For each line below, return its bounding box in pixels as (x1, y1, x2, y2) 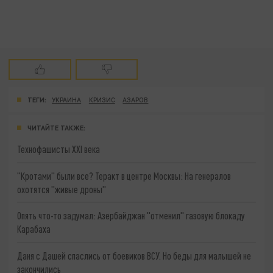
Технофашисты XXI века (17, 143, 101, 155)
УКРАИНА (52, 96, 82, 104)
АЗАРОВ (122, 96, 149, 104)
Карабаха (17, 223, 51, 235)
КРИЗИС (88, 96, 115, 104)
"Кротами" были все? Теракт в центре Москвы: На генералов (17, 169, 232, 182)
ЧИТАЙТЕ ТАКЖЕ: (27, 123, 85, 132)
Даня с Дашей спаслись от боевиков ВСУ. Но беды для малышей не (17, 249, 252, 261)
